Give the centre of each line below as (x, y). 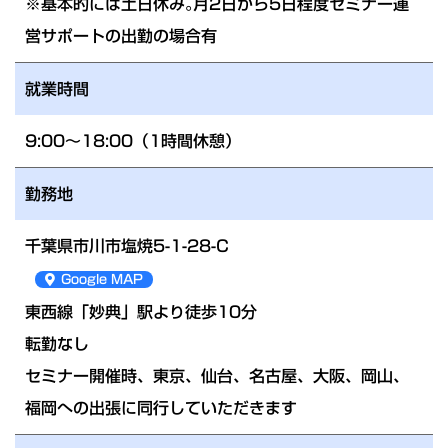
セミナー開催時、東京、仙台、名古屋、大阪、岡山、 (217, 375)
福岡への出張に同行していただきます (161, 407)
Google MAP (102, 279)
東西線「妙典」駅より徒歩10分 (141, 311)
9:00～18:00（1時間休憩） (133, 140)
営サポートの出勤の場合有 (121, 35)
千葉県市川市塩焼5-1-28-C (127, 245)
